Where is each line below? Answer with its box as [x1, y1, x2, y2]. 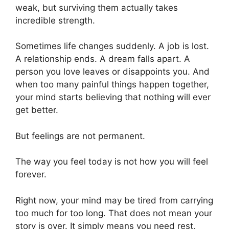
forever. [15, 169, 47, 180]
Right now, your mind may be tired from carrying [15, 195, 213, 205]
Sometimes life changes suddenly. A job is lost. [15, 41, 209, 52]
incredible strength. [15, 15, 95, 26]
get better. [15, 105, 58, 116]
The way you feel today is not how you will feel [15, 156, 208, 167]
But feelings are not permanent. [15, 130, 145, 141]
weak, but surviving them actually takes [15, 2, 178, 13]
